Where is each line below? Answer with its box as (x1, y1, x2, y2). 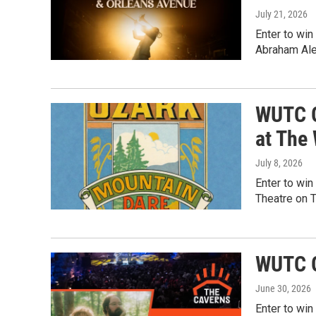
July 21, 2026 (255, 8, 308, 20)
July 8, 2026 (255, 157, 303, 169)
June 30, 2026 (255, 282, 311, 294)
